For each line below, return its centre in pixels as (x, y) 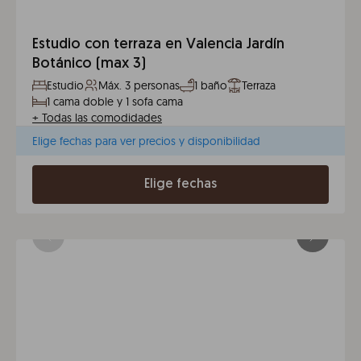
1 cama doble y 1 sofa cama (115, 102)
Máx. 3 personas (139, 85)
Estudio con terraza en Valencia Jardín (158, 45)
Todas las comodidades (102, 118)
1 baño (211, 85)
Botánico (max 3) (89, 64)
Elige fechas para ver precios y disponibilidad (146, 141)
